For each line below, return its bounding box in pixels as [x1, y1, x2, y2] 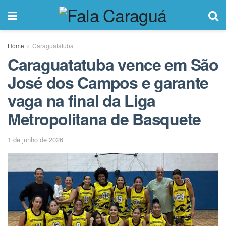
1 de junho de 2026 [8, 134, 63, 144]
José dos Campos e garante [8, 71, 208, 94]
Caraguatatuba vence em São [8, 52, 218, 76]
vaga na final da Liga [8, 89, 156, 112]
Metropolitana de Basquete [8, 107, 201, 130]
